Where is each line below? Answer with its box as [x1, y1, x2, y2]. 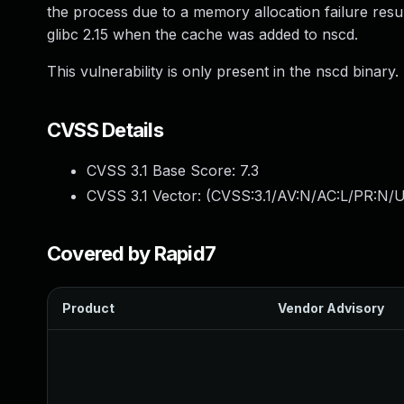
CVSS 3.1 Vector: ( [87, 187, 211, 205]
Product [62, 300, 115, 316]
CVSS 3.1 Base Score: [87, 161, 240, 179]
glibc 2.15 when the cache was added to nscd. [47, 25, 358, 43]
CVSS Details [47, 118, 163, 142]
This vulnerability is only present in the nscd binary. [47, 62, 399, 80]
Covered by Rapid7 [47, 242, 216, 265]
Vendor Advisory [278, 300, 384, 316]
